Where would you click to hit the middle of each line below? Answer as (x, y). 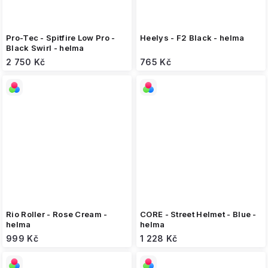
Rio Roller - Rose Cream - (57, 214)
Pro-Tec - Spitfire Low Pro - (61, 38)
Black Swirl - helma (45, 48)
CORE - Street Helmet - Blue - (198, 214)
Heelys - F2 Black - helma (192, 38)
